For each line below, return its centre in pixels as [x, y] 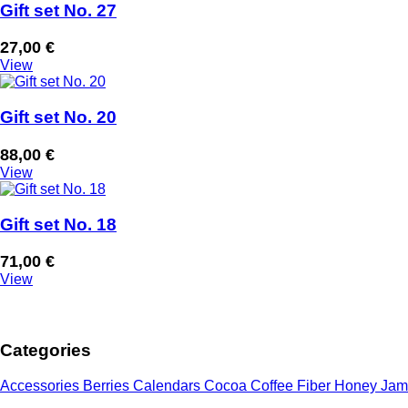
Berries [108, 385]
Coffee [274, 385]
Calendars [168, 385]
